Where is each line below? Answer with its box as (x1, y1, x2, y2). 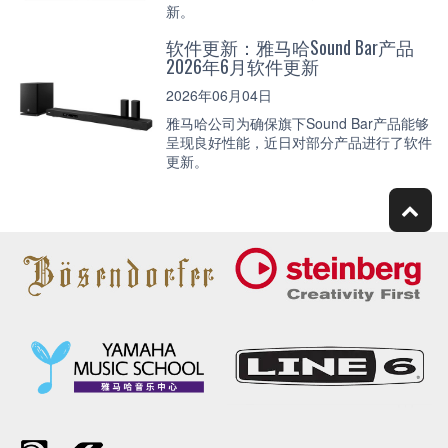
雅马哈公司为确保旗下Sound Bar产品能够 (166, 113, 429, 134)
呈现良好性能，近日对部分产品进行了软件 (166, 132, 432, 153)
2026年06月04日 (166, 84, 272, 105)
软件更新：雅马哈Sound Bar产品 (166, 34, 414, 61)
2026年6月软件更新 (166, 53, 319, 80)
